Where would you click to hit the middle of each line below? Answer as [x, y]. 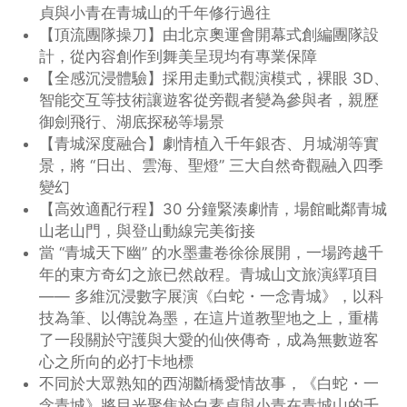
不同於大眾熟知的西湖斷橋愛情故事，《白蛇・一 [209, 383]
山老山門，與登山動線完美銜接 [148, 230]
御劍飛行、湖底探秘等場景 [132, 121]
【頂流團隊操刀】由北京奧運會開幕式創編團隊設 [209, 34]
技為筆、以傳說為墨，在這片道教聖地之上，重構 [209, 318]
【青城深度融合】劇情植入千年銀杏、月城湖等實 [209, 143]
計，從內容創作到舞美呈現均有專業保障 [179, 56]
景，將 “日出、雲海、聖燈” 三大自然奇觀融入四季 [212, 165]
